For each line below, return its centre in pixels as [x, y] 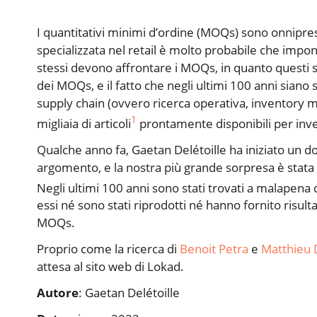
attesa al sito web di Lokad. [110, 267]
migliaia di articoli [84, 123]
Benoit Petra [214, 249]
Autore [58, 293]
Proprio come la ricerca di [108, 249]
